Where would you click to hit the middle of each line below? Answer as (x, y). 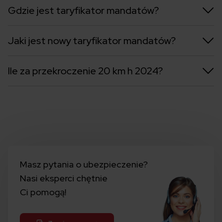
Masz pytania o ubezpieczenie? (84, 165)
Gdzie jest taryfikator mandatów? (83, 11)
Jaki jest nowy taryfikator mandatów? (92, 41)
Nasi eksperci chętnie (64, 178)
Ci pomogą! (43, 192)
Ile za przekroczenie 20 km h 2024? (85, 71)
